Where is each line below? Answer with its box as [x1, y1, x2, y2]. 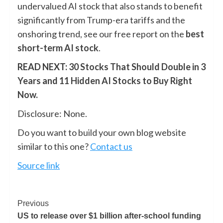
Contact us [90, 140, 132, 152]
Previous [17, 199, 49, 208]
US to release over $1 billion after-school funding [17, 211, 201, 220]
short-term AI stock [17, 42, 99, 53]
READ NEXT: [17, 61, 69, 72]
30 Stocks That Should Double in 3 [69, 61, 206, 72]
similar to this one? [17, 140, 90, 152]
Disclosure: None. [17, 108, 87, 119]
